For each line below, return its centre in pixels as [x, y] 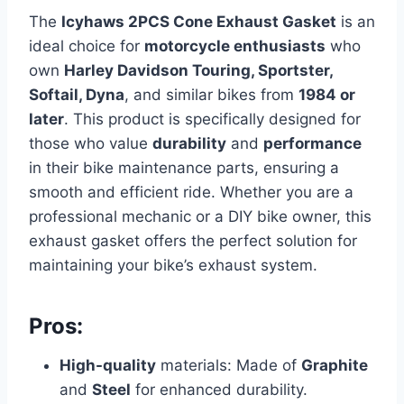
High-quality [108, 366]
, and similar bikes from [211, 95]
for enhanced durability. [219, 390]
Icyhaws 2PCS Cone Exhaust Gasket [199, 22]
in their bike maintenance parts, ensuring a [184, 168]
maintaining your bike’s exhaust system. [173, 266]
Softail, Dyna [77, 95]
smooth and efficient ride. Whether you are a [191, 193]
